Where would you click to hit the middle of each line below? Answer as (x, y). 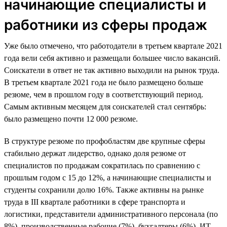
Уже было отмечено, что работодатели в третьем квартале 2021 (113, 46)
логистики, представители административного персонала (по (111, 214)
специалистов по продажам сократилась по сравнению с (102, 165)
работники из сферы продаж (106, 25)
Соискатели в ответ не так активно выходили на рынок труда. (112, 70)
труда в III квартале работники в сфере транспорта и (95, 202)
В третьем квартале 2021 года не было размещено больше (104, 82)
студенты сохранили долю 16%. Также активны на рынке (104, 190)
